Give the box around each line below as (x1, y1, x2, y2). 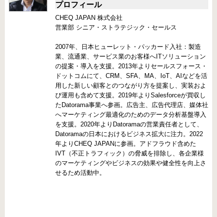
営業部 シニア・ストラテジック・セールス (55, 23, 177, 31)
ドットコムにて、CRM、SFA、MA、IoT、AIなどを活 (55, 72, 207, 79)
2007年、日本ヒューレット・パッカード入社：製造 (55, 43, 201, 50)
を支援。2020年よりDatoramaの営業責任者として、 (55, 120, 203, 128)
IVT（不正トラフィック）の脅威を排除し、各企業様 (55, 149, 204, 157)
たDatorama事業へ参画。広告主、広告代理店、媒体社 (55, 101, 208, 108)
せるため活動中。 (55, 169, 106, 176)
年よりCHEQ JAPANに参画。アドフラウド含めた (55, 139, 196, 147)
